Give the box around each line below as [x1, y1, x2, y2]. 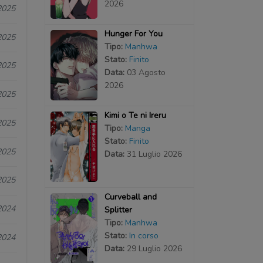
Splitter [104, 204, 132, 215]
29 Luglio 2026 [126, 242, 182, 254]
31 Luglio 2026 [126, 148, 182, 160]
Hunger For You [104, 28, 163, 39]
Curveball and [104, 191, 157, 203]
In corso [129, 230, 159, 241]
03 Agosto [126, 66, 166, 78]
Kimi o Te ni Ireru [104, 109, 166, 121]
